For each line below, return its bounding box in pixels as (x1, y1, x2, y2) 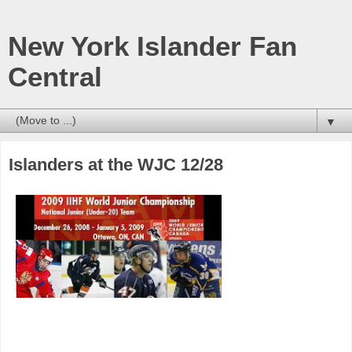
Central (8, 62, 102, 92)
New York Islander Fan (8, 31, 297, 61)
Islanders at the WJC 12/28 (9, 155, 223, 174)
